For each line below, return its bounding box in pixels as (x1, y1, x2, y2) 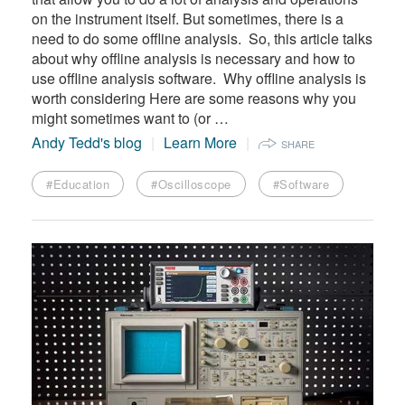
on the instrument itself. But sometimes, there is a (32, 7, 344, 29)
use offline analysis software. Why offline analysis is (32, 67, 366, 89)
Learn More (164, 131, 237, 153)
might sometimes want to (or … (32, 107, 229, 128)
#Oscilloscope (151, 174, 231, 193)
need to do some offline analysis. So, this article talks (32, 27, 372, 49)
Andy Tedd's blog (32, 131, 142, 153)
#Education (46, 174, 109, 193)
